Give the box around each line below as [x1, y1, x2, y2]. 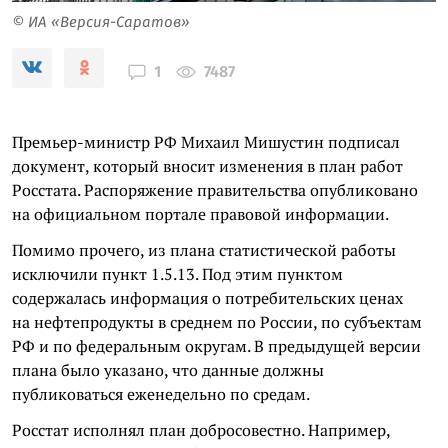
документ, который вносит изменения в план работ [12, 154, 403, 177]
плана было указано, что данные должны [12, 358, 324, 381]
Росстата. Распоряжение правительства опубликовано [12, 178, 418, 201]
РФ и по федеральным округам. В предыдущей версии [12, 334, 421, 357]
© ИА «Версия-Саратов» [12, 12, 190, 31]
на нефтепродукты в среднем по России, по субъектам [12, 310, 422, 333]
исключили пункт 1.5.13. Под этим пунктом [12, 262, 343, 285]
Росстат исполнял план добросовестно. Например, [12, 418, 390, 441]
